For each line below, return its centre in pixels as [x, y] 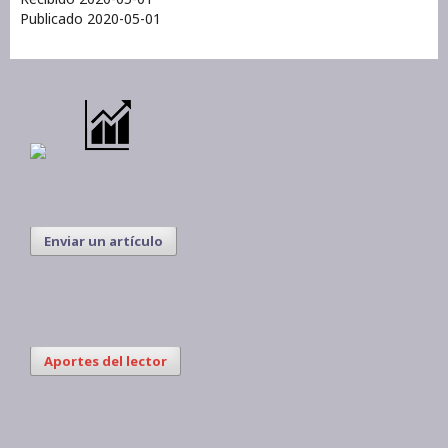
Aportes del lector [105, 360]
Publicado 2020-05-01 [90, 18]
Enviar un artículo [103, 240]
